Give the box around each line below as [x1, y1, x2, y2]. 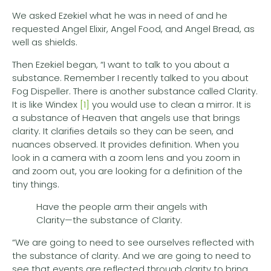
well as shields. [12, 35, 77, 48]
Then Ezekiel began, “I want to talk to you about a [12, 57, 229, 71]
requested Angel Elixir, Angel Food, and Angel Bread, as [12, 22, 255, 35]
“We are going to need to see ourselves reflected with [12, 235, 254, 249]
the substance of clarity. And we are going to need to [12, 249, 251, 262]
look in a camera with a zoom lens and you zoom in [12, 151, 240, 164]
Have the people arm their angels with [36, 200, 207, 213]
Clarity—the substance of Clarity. [36, 213, 182, 226]
